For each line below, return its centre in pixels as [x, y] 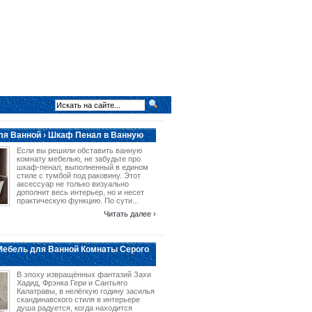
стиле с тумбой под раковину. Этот [79, 175]
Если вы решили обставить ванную [79, 150]
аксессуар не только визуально [73, 184]
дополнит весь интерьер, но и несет [80, 192]
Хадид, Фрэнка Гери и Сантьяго [72, 283]
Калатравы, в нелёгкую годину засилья [86, 291]
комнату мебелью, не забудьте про [79, 159]
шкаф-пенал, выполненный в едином [83, 167]
